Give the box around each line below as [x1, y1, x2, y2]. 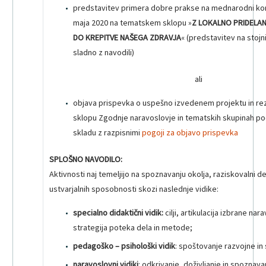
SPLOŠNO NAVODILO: [49, 153, 122, 164]
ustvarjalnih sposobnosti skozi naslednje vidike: [49, 183, 218, 194]
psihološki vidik [121, 240, 175, 252]
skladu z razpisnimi [73, 126, 142, 138]
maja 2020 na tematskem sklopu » [73, 17, 192, 28]
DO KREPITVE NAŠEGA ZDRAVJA [73, 31, 181, 43]
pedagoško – [73, 240, 119, 252]
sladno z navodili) [73, 46, 134, 58]
